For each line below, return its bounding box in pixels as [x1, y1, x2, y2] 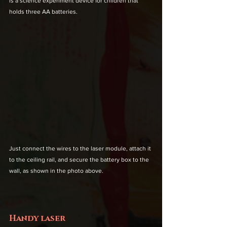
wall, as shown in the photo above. [9, 167, 103, 174]
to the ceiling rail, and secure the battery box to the [9, 156, 150, 163]
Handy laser [9, 212, 65, 224]
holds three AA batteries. [9, 8, 78, 15]
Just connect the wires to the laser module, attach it [9, 144, 153, 152]
